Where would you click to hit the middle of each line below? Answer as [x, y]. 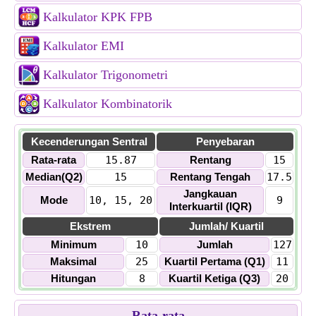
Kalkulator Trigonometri [105, 75]
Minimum [73, 244]
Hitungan [73, 278]
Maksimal [73, 261]
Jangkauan [210, 194]
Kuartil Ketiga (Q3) [214, 278]
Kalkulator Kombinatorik [108, 104]
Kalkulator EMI [84, 46]
